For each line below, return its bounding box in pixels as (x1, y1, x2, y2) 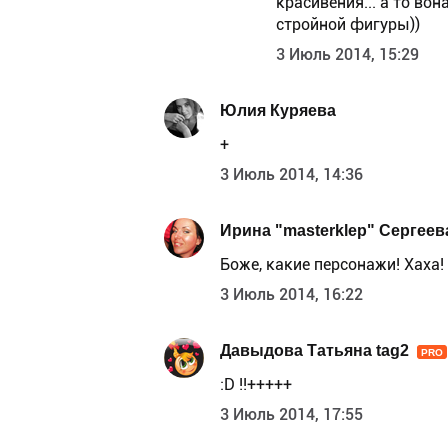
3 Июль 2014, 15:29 (276, 45, 419, 65)
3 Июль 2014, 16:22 (220, 285, 363, 305)
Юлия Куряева (220, 100, 336, 120)
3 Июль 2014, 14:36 (220, 165, 363, 185)
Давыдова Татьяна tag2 (220, 340, 409, 360)
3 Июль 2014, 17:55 (220, 405, 363, 425)
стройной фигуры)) (276, 15, 420, 35)
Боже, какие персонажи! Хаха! (220, 255, 444, 275)
